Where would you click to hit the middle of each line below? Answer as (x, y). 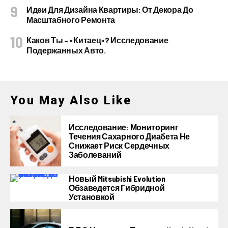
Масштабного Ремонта (71, 20)
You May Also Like (71, 101)
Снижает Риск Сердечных (119, 146)
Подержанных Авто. (66, 50)
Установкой (92, 197)
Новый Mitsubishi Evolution (117, 179)
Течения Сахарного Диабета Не (130, 136)
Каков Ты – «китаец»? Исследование (97, 40)
